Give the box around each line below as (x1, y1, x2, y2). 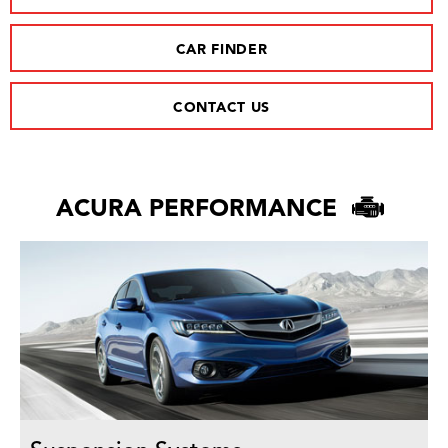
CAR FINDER (175, 43, 268, 57)
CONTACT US (173, 101, 270, 115)
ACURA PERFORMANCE (56, 198, 344, 223)
